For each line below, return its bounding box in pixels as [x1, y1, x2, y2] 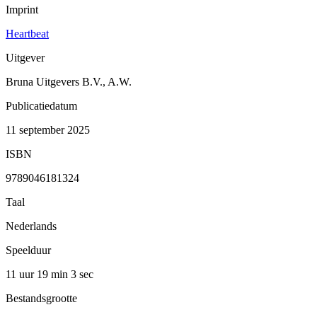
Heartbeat [6, 27, 49, 40]
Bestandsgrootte [6, 292, 77, 304]
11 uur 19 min [6, 267, 71, 280]
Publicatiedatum [6, 99, 77, 112]
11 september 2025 [6, 123, 90, 136]
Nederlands [6, 219, 57, 232]
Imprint [6, 3, 38, 16]
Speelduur [6, 243, 51, 256]
